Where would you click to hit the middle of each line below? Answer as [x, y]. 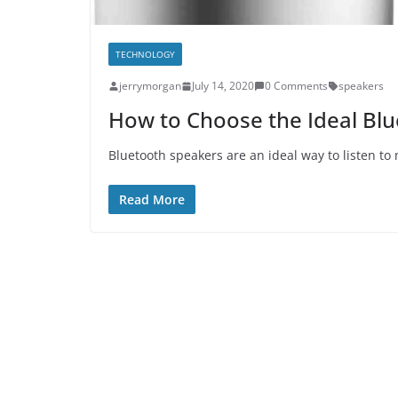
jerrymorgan [150, 86]
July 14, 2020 [223, 86]
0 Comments [296, 86]
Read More [152, 200]
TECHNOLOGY [145, 55]
